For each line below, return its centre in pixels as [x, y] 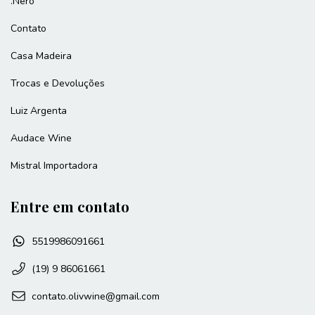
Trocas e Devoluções [58, 84]
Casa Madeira [41, 56]
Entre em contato [70, 207]
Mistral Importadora [54, 166]
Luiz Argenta [39, 111]
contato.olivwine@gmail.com [96, 296]
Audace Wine [41, 139]
